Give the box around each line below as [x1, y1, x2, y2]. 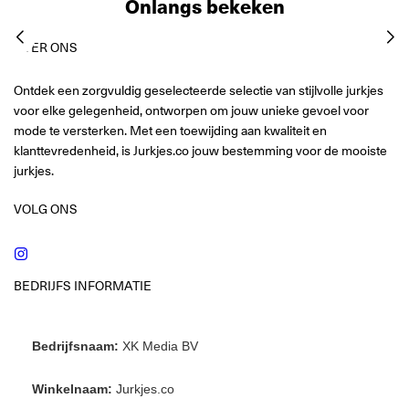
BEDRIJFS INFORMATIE [14, 276, 152, 295]
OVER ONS [14, 37, 78, 57]
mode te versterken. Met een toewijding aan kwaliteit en [14, 121, 327, 140]
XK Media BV [119, 339, 198, 354]
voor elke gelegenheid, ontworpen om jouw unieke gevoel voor [14, 100, 369, 120]
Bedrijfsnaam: [32, 339, 119, 354]
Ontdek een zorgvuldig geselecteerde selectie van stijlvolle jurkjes [14, 80, 383, 100]
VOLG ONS [14, 199, 78, 218]
